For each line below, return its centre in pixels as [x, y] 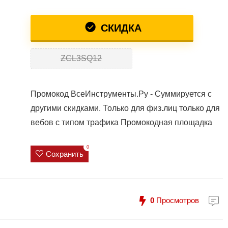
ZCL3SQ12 [81, 59]
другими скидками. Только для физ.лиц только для [125, 108]
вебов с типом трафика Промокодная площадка [121, 122]
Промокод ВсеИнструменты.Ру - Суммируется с [121, 94]
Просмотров [177, 201]
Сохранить [64, 154]
